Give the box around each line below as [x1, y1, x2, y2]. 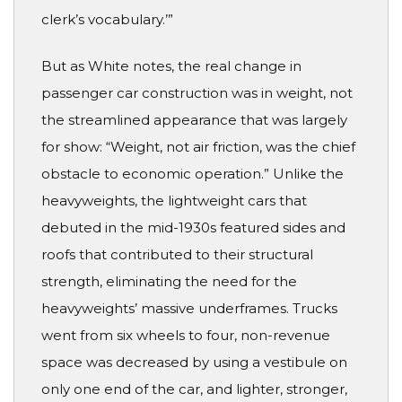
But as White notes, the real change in [41, 57, 301, 75]
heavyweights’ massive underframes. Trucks [41, 300, 337, 318]
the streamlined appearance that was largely [41, 111, 347, 129]
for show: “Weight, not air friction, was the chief [41, 138, 355, 156]
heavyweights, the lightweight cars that [41, 192, 307, 210]
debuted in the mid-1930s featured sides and [41, 219, 345, 237]
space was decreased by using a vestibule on [41, 354, 347, 371]
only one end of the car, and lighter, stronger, [41, 380, 347, 398]
